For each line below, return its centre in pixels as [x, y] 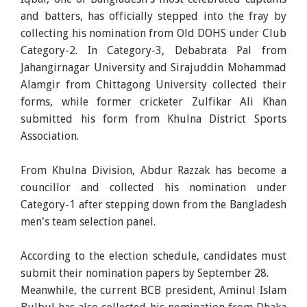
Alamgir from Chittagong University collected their [153, 84]
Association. [50, 136]
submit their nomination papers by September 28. [145, 273]
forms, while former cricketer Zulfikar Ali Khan [153, 101]
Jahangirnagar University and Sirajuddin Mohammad [153, 67]
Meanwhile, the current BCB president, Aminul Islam [153, 290]
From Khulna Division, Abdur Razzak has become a [153, 170]
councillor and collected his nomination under [153, 187]
